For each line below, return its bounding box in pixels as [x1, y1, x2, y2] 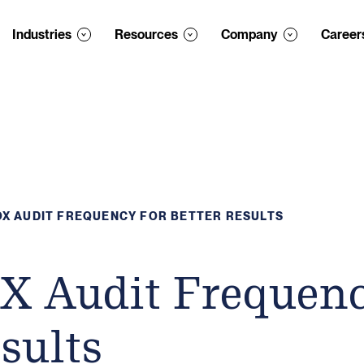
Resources [114, 26, 178, 42]
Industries [11, 26, 71, 42]
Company [220, 26, 278, 42]
